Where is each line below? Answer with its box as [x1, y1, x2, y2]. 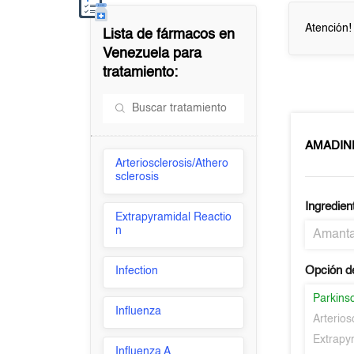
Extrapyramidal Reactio [115, 212, 232, 223]
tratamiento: [103, 66, 179, 80]
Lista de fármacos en [103, 28, 235, 42]
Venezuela [103, 47, 170, 61]
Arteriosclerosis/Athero [115, 158, 229, 169]
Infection [115, 265, 159, 277]
